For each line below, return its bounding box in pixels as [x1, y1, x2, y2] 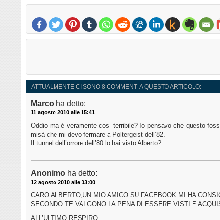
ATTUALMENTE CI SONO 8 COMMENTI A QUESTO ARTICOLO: [31, 83, 201, 91]
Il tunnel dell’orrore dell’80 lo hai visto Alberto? [31, 139, 161, 147]
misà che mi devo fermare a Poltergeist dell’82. [31, 131, 165, 138]
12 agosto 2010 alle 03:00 [31, 179, 95, 186]
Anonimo [31, 169, 65, 178]
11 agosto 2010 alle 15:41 [31, 110, 95, 116]
